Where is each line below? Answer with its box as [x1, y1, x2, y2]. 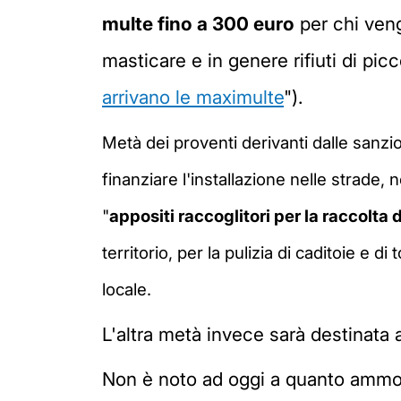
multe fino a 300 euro [102, 12, 294, 35]
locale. [102, 279, 151, 301]
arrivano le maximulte [102, 85, 284, 108]
